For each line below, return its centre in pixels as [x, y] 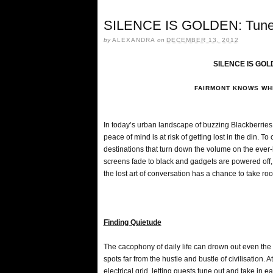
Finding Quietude [132, 222]
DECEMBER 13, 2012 [202, 40]
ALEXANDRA [133, 40]
